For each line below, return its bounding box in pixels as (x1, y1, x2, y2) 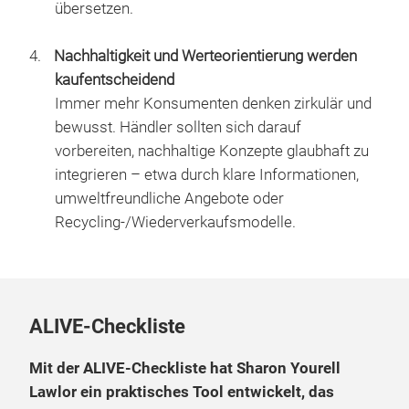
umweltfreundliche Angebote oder (55, 190, 284, 207)
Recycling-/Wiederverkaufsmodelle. (55, 214, 296, 231)
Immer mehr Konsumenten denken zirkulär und (55, 95, 372, 112)
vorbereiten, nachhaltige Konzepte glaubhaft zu (55, 142, 369, 160)
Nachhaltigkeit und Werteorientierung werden (54, 47, 357, 65)
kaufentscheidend (55, 71, 174, 89)
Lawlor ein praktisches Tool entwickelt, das (29, 383, 334, 401)
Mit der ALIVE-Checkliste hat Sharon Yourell (29, 360, 341, 377)
